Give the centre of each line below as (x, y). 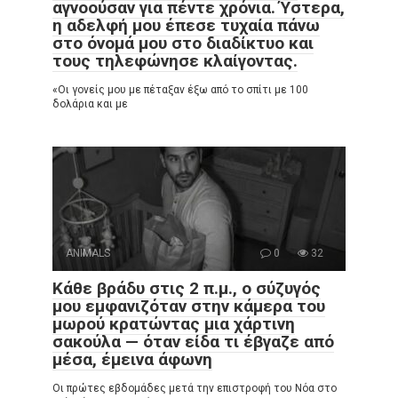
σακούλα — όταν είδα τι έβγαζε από (193, 342)
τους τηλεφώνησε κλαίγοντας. (175, 61)
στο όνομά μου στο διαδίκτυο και (183, 44)
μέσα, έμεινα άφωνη (132, 360)
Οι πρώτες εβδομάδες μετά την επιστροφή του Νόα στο (195, 389)
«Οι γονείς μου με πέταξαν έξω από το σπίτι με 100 (180, 90)
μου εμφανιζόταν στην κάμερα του (189, 306)
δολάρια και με (90, 104)
